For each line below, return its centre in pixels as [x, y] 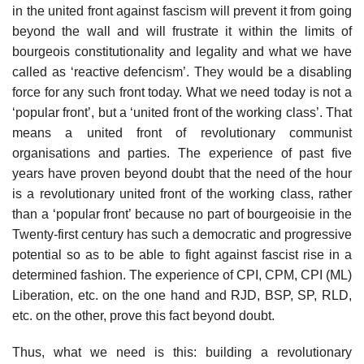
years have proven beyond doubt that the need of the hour [182, 173]
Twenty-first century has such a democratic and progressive [182, 234]
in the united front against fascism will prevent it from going [182, 11]
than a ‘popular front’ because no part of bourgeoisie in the [182, 214]
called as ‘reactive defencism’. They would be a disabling [182, 71]
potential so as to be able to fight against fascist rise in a [182, 254]
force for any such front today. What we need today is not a [182, 92]
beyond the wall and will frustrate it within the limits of [182, 31]
